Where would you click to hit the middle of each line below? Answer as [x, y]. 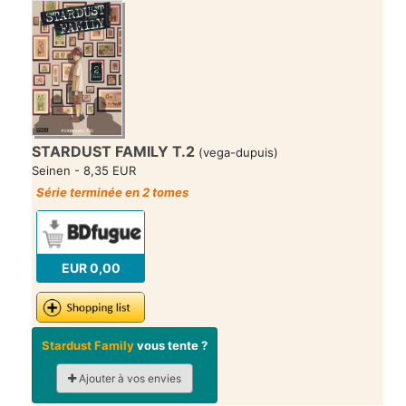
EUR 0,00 [91, 267]
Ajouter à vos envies [129, 379]
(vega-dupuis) [237, 153]
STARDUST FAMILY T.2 [113, 152]
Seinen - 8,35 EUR [84, 171]
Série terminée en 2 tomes [112, 193]
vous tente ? [171, 346]
